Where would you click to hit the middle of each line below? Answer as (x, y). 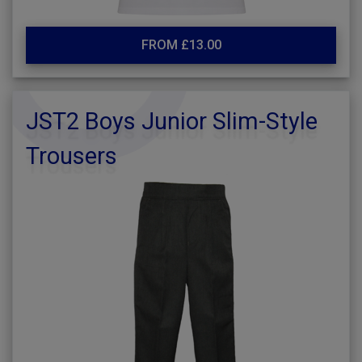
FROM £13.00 (181, 45)
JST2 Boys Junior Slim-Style (172, 121)
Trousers (72, 156)
